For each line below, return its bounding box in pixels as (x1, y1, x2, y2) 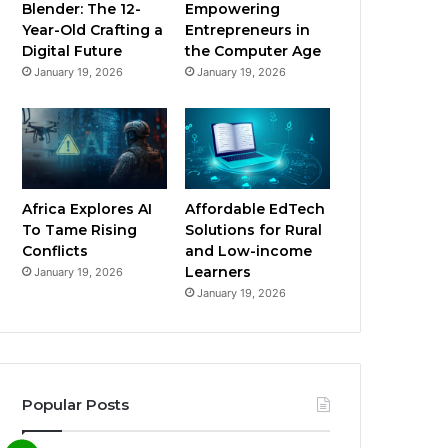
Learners (185, 263, 252, 282)
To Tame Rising (22, 221, 138, 240)
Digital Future (22, 41, 123, 60)
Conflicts (22, 242, 89, 261)
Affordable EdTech (185, 200, 326, 219)
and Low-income (185, 242, 313, 261)
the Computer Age (185, 41, 322, 60)
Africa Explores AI (22, 200, 153, 219)
